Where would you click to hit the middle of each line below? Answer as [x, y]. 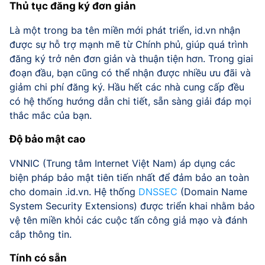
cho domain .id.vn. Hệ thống [74, 192]
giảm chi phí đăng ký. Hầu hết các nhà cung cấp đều [127, 87]
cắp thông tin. [41, 235]
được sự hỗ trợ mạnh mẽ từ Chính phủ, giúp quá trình [129, 45]
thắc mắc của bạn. [51, 116]
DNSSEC [158, 192]
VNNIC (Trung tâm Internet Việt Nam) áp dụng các [122, 164]
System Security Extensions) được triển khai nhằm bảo [132, 206]
